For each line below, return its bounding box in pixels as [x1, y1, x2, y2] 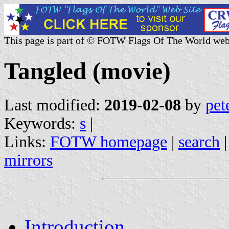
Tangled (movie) [4, 58, 171, 85]
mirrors [4, 151, 53, 169]
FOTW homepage [50, 132, 167, 151]
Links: [4, 132, 50, 151]
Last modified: [4, 96, 104, 114]
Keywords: [4, 114, 80, 132]
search [178, 132, 220, 151]
